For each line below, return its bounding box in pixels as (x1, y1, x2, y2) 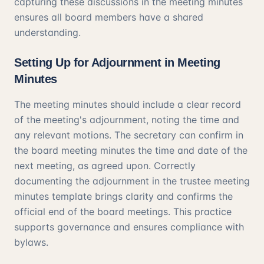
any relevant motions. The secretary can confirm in (14, 129, 243, 141)
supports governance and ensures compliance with (14, 221, 244, 233)
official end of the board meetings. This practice (14, 206, 232, 217)
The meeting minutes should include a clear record (14, 98, 241, 110)
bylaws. (14, 236, 48, 248)
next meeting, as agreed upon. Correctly (14, 160, 196, 171)
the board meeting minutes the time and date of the (14, 144, 247, 156)
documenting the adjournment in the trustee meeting (14, 175, 250, 187)
